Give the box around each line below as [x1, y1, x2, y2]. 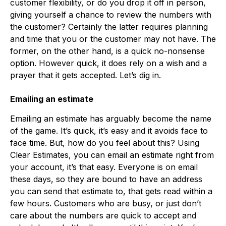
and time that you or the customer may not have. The [10, 33, 216, 44]
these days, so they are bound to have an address [10, 174, 202, 184]
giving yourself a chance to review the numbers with [10, 9, 211, 20]
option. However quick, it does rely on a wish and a [10, 58, 207, 68]
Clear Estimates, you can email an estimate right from [10, 149, 214, 160]
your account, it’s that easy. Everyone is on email [10, 161, 198, 172]
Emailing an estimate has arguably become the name [10, 113, 211, 124]
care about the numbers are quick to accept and [10, 210, 196, 220]
